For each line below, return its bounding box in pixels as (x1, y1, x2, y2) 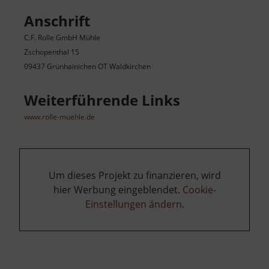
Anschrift (24, 10, 90, 31)
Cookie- (182, 183, 216, 196)
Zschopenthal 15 (24, 46, 79, 57)
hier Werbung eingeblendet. (53, 183, 183, 196)
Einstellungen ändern (85, 197, 182, 211)
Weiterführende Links (24, 89, 180, 110)
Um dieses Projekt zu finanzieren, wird (48, 168, 221, 182)
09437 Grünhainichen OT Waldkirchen (24, 61, 151, 71)
